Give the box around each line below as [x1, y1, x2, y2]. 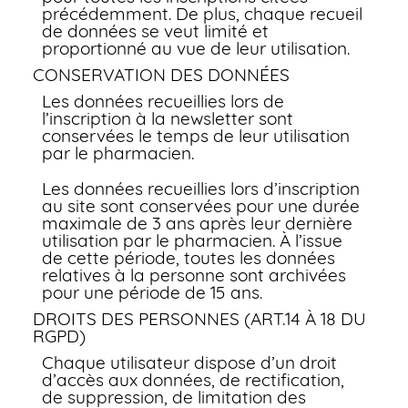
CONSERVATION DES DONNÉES [32, 64, 290, 86]
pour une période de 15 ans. [41, 281, 262, 303]
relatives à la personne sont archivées [41, 264, 346, 286]
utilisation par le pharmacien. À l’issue [41, 229, 342, 251]
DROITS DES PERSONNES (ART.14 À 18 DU [32, 308, 366, 330]
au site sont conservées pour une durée [41, 195, 360, 217]
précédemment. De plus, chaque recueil [41, 3, 362, 25]
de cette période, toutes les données [41, 247, 335, 269]
